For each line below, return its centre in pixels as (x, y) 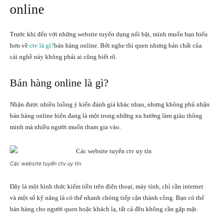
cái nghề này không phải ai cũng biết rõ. (63, 56)
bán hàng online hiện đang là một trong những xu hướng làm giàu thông (106, 115)
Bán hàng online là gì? (59, 82)
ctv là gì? (42, 45)
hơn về (20, 45)
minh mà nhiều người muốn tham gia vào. (65, 127)
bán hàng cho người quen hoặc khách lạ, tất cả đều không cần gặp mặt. (104, 209)
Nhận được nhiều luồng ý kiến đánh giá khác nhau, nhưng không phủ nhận (110, 104)
